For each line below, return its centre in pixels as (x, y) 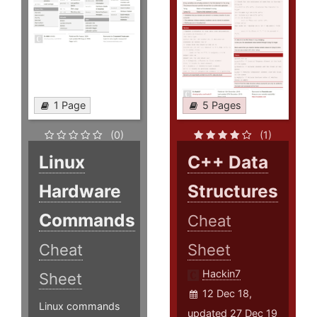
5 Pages (222, 105)
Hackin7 (222, 274)
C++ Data (228, 162)
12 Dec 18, (227, 294)
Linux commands (80, 306)
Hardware (80, 191)
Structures (233, 191)
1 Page (70, 105)
